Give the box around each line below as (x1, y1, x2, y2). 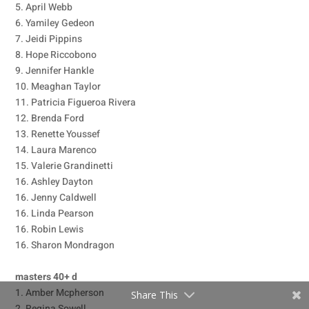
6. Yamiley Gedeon (15, 16, 95, 30)
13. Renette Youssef (15, 127, 101, 141)
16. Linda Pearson (15, 206, 94, 221)
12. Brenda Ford (15, 111, 85, 126)
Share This (131, 288, 178, 301)
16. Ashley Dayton (15, 175, 94, 189)
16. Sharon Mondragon (15, 238, 115, 252)
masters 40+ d (15, 270, 78, 284)
